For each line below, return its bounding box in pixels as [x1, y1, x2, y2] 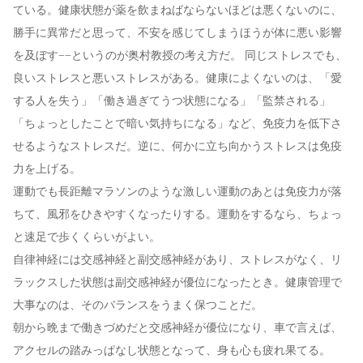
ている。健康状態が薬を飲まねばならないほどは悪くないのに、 [13, 4, 342, 17]
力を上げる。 [13, 163, 81, 176]
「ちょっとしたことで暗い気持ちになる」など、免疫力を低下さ [13, 117, 342, 130]
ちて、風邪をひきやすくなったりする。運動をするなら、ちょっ [13, 208, 342, 221]
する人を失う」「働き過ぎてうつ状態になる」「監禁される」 [13, 95, 331, 108]
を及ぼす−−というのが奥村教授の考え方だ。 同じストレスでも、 [13, 49, 347, 62]
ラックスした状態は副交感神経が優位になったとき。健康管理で [13, 276, 342, 289]
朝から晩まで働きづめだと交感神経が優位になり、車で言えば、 [13, 322, 342, 335]
